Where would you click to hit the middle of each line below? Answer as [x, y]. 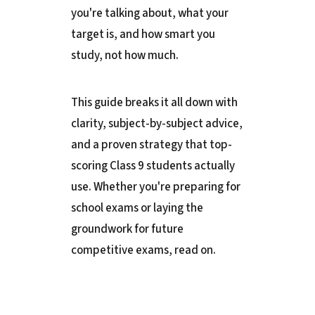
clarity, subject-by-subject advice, [156, 124]
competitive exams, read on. [143, 251]
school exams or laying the [137, 208]
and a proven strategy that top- [151, 145]
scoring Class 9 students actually [153, 166]
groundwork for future [127, 230]
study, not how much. [124, 56]
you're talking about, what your [149, 14]
